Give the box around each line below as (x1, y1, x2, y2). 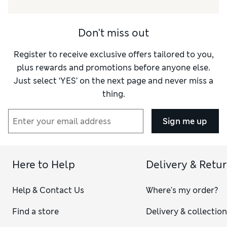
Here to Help (12, 158, 75, 172)
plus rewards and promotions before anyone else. (17, 62, 210, 73)
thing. (102, 89, 125, 100)
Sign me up (163, 116, 208, 127)
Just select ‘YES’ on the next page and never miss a (14, 75, 213, 87)
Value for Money (24, 4, 88, 15)
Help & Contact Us (12, 185, 84, 196)
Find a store (12, 206, 59, 217)
